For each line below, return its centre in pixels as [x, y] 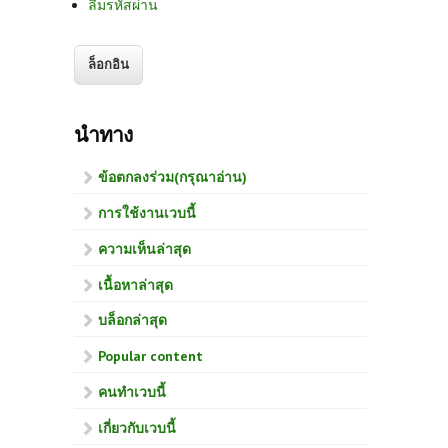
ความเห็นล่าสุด [144, 248]
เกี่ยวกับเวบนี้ [137, 427]
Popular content [150, 356]
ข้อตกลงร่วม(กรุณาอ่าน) [172, 177]
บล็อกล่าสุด [132, 320]
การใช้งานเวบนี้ [147, 212]
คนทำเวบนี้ [132, 391]
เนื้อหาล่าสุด [135, 284]
